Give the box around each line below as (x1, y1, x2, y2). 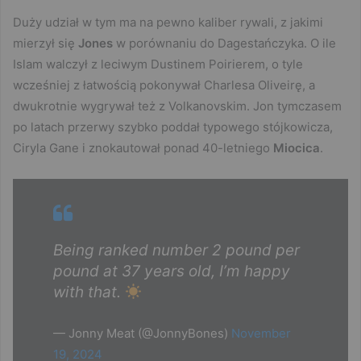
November (231, 326, 291, 342)
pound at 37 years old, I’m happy (53, 262, 290, 281)
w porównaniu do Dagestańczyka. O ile (113, 35, 336, 52)
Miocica (273, 140, 320, 156)
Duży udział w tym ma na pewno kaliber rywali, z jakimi (13, 15, 323, 31)
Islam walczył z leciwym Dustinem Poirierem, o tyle (13, 56, 303, 73)
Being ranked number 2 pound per (53, 241, 300, 260)
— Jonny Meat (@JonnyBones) (53, 326, 231, 342)
